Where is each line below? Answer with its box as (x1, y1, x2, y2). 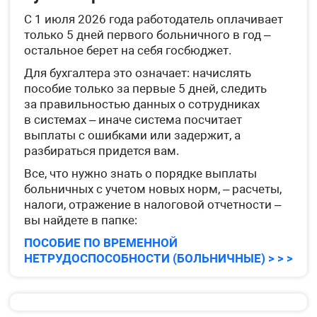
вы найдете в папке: (24, 213, 137, 228)
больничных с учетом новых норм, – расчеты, (24, 182, 282, 197)
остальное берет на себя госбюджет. (24, 43, 231, 58)
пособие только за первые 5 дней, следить (24, 81, 267, 96)
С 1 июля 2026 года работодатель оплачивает (24, 12, 283, 27)
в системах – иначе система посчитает (24, 113, 242, 127)
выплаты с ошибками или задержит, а (24, 128, 241, 143)
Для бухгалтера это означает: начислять (24, 66, 251, 81)
